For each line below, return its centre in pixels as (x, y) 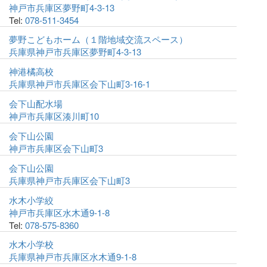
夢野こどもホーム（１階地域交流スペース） (98, 39)
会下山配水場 (36, 103)
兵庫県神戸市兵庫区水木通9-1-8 (73, 257)
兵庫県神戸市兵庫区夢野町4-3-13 (75, 52)
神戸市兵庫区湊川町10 (54, 116)
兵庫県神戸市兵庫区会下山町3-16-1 (80, 84)
